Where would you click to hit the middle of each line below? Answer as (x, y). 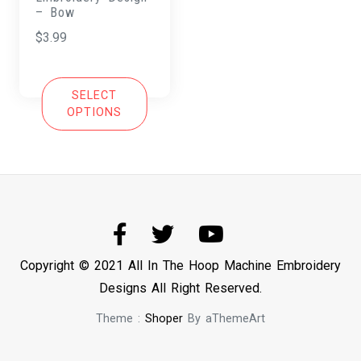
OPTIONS (95, 113)
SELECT (95, 96)
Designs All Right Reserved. (180, 288)
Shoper (164, 318)
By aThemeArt (224, 318)
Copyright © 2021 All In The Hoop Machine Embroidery (180, 265)
